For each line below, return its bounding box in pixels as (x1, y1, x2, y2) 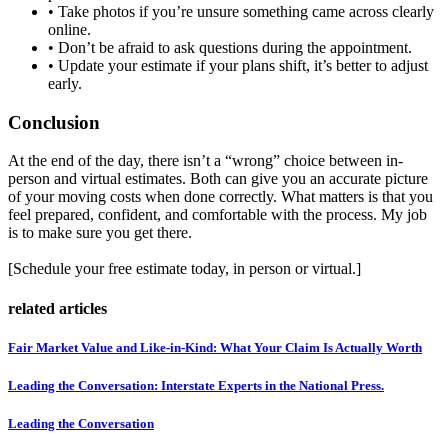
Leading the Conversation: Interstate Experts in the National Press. (8, 378, 384, 394)
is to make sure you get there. (8, 224, 192, 242)
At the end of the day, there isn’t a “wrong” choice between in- (8, 152, 403, 170)
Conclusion (8, 111, 100, 133)
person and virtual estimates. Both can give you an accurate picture (8, 170, 428, 188)
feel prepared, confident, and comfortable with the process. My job (8, 206, 427, 224)
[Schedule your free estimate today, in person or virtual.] (8, 260, 361, 278)
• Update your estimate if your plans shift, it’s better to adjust (48, 57, 428, 74)
